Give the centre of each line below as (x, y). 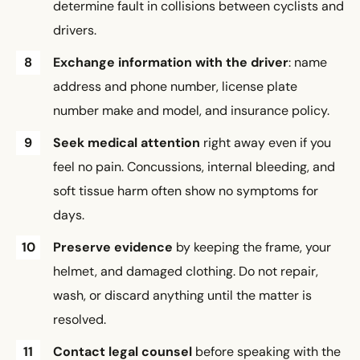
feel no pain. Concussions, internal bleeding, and (194, 167)
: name (308, 63)
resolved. (80, 320)
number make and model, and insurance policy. (191, 111)
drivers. (75, 31)
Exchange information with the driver (171, 63)
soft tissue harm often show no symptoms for (186, 191)
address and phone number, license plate (175, 87)
